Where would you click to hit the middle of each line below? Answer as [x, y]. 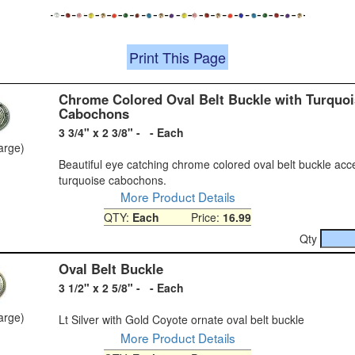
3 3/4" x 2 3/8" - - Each [121, 132]
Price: [191, 217]
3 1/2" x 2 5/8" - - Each [121, 287]
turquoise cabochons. [113, 179]
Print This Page [177, 57]
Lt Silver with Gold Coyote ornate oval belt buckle [181, 319]
